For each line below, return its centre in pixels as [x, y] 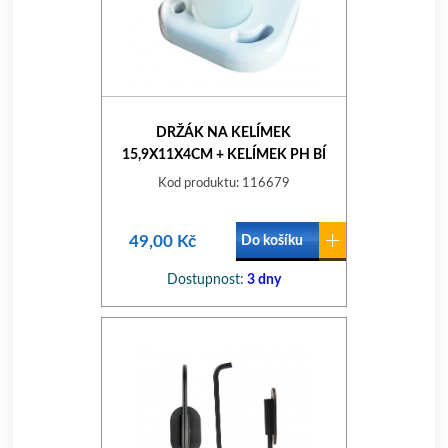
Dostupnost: [205, 280]
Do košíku [271, 241]
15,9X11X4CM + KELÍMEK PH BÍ [223, 155]
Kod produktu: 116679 [223, 183]
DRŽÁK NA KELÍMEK [224, 133]
